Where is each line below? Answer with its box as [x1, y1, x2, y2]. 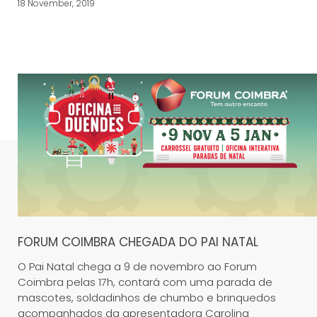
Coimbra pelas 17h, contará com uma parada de [18, 275, 272, 289]
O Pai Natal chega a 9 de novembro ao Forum [18, 259, 257, 274]
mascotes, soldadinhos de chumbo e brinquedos [18, 290, 276, 305]
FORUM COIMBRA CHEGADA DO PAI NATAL [18, 234, 258, 250]
